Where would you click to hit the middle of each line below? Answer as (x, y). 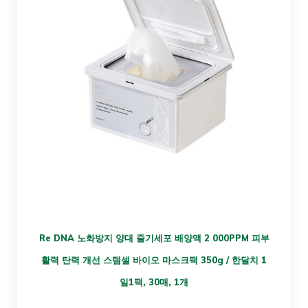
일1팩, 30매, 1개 (154, 282)
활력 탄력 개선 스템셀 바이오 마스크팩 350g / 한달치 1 (154, 260)
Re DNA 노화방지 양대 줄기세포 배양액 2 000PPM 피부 (154, 238)
